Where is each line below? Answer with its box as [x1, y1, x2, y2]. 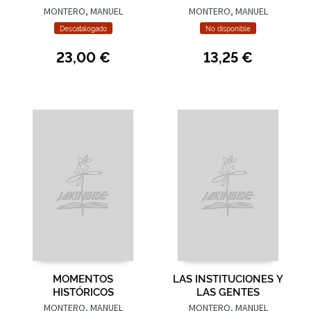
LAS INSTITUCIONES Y [173, 270, 283, 285]
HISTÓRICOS [52, 283, 114, 299]
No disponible [205, 23, 251, 33]
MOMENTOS [53, 270, 113, 285]
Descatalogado [59, 23, 107, 33]
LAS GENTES [196, 283, 260, 299]
